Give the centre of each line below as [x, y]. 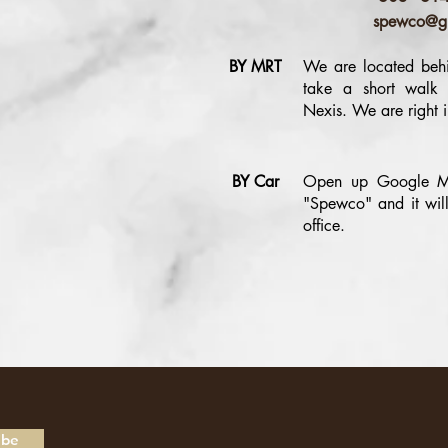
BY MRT [255, 66]
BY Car [255, 181]
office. [326, 225]
